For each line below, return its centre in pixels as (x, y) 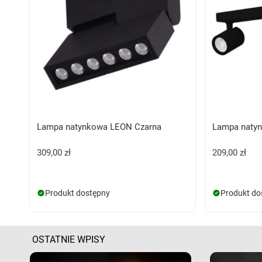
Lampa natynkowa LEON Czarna (99, 127)
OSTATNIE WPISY (69, 239)
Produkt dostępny (77, 193)
